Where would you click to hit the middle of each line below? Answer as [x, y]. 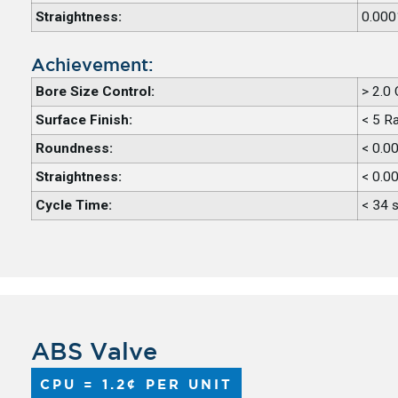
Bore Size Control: [95, 92]
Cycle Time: [73, 206]
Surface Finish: [84, 120]
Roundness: [74, 149]
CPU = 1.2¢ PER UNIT [136, 386]
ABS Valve [94, 353]
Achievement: [92, 66]
